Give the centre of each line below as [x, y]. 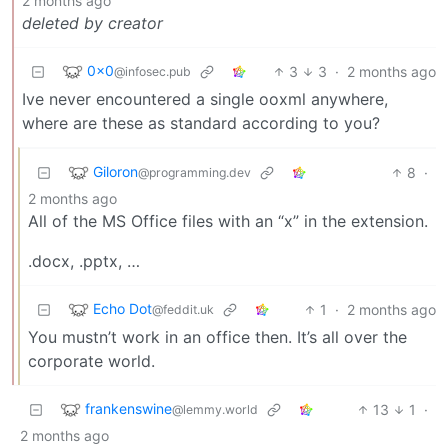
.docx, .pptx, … [84, 260]
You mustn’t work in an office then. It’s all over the [217, 336]
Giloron [115, 171]
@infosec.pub [152, 71]
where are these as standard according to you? [201, 122]
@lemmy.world [215, 409]
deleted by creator [92, 22]
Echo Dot [122, 308]
